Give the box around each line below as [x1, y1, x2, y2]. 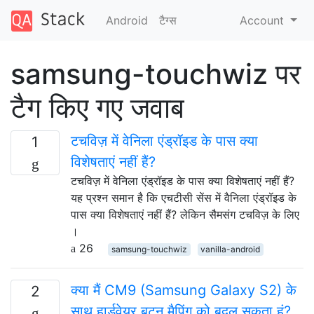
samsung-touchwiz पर [11, 56, 301, 91]
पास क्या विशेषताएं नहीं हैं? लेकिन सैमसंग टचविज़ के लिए [71, 207, 299, 221]
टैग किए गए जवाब [11, 90, 184, 125]
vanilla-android [200, 243, 261, 254]
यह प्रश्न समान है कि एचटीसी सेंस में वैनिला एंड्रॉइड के [71, 190, 296, 205]
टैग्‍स [158, 13, 177, 27]
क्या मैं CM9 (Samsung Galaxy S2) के [71, 281, 296, 299]
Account [240, 13, 288, 27]
